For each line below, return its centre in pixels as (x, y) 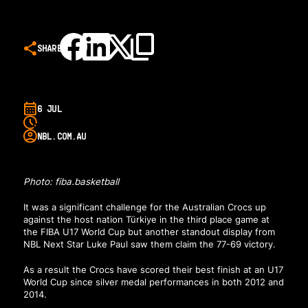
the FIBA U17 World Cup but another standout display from (149, 232)
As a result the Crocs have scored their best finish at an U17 (153, 269)
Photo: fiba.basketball (71, 182)
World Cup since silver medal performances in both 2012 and (153, 282)
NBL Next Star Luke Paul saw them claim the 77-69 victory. (149, 244)
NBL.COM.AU (62, 136)
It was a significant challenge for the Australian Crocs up (144, 207)
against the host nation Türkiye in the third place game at (146, 220)
